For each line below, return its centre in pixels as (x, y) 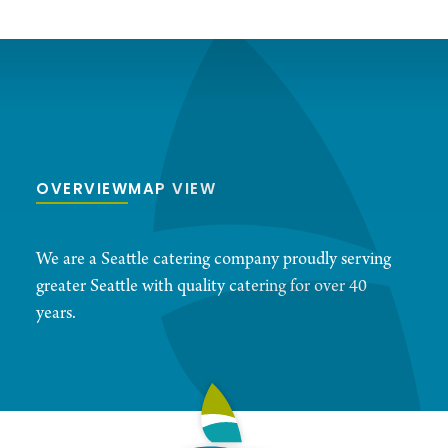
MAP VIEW (172, 191)
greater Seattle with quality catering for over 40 (201, 287)
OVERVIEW (82, 191)
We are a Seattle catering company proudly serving (213, 260)
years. (56, 314)
